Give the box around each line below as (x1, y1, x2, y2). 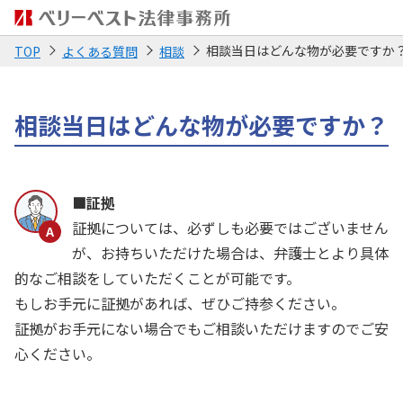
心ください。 (14, 343, 101, 364)
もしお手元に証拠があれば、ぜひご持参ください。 (14, 292, 345, 314)
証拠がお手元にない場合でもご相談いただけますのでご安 (14, 318, 389, 339)
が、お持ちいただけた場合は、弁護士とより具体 (72, 242, 389, 264)
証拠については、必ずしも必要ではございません (72, 217, 389, 238)
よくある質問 (62, 42, 138, 60)
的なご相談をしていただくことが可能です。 (14, 267, 300, 289)
